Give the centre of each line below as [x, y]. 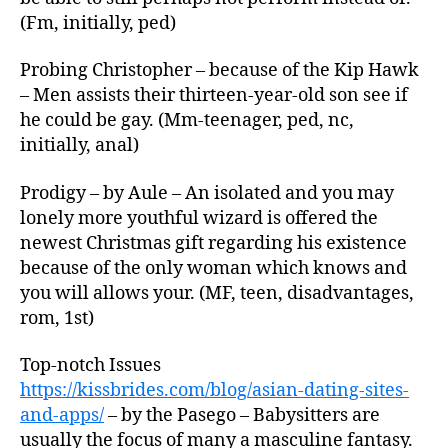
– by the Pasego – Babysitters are [242, 415]
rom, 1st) [57, 318]
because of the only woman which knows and [213, 268]
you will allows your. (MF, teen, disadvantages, [217, 293]
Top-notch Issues [90, 365]
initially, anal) [79, 145]
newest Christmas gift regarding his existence [213, 243]
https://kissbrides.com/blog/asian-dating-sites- [214, 390]
